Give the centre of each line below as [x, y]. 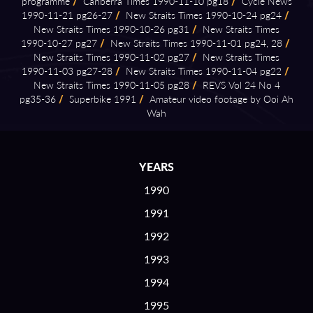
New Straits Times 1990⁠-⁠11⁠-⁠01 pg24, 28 [195, 43]
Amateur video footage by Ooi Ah [220, 99]
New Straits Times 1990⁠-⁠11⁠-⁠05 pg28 [111, 85]
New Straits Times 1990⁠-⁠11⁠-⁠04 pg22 [202, 71]
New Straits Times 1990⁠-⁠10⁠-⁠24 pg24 [202, 15]
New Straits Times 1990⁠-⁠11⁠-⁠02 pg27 [111, 57]
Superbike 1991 [101, 99]
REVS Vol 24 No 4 [240, 85]
